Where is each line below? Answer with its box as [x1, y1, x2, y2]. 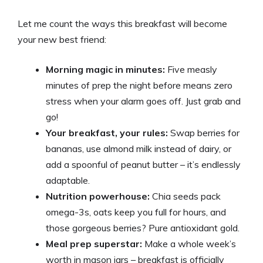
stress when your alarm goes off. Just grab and [46, 95, 241, 107]
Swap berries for [168, 127, 240, 139]
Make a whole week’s [142, 238, 236, 249]
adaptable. [46, 174, 90, 186]
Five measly [165, 63, 217, 75]
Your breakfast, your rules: [46, 127, 168, 139]
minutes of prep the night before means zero [46, 79, 232, 91]
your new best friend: [18, 33, 106, 45]
